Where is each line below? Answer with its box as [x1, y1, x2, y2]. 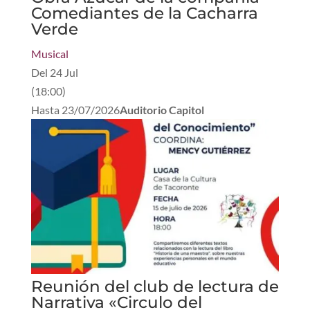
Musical [30, 46, 69, 60]
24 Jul [49, 65, 78, 79]
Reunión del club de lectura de [30, 276, 279, 296]
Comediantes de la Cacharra [30, 3, 258, 23]
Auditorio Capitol [119, 102, 204, 116]
